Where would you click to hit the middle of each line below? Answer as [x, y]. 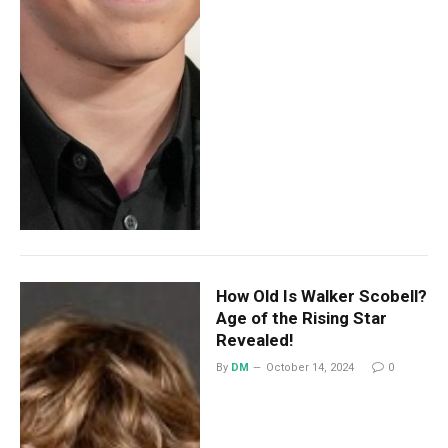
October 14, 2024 [310, 367]
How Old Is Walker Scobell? [321, 295]
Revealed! [254, 339]
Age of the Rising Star [301, 317]
